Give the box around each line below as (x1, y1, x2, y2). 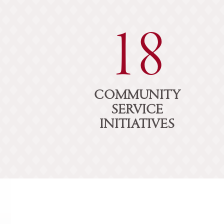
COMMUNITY (93, 88, 180, 103)
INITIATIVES (99, 117, 175, 132)
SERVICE (111, 103, 163, 118)
